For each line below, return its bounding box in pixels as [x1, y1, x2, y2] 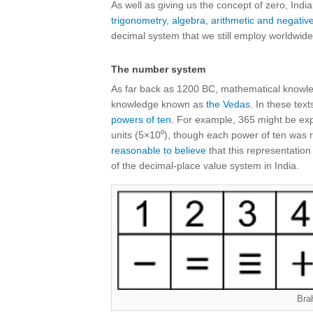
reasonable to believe [111, 145, 206, 156]
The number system [111, 64, 205, 75]
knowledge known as [111, 99, 206, 110]
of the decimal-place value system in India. [111, 160, 299, 171]
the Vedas [206, 99, 250, 110]
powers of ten [111, 114, 171, 125]
